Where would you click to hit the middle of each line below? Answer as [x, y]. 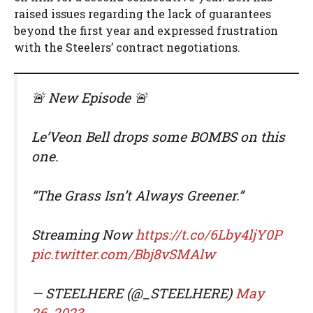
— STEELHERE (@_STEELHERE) [133, 293]
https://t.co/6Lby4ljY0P [209, 234]
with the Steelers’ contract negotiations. [127, 47]
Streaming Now [83, 234]
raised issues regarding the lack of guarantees [143, 13]
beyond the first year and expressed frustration [146, 30]
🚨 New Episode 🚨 [89, 97]
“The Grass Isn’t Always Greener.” [137, 195]
